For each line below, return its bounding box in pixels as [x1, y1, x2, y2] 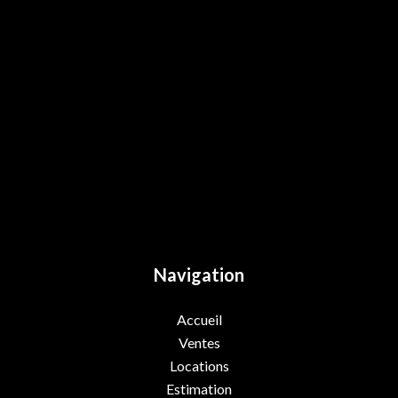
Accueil [176, 311, 222, 328]
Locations [169, 357, 229, 374]
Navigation [154, 264, 244, 285]
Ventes [178, 334, 220, 351]
